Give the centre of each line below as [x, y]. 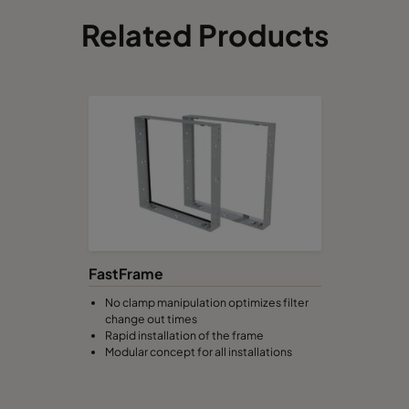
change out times [151, 318]
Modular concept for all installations [198, 351]
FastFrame [126, 274]
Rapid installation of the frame [184, 335]
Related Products [204, 35]
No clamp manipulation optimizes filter [206, 302]
